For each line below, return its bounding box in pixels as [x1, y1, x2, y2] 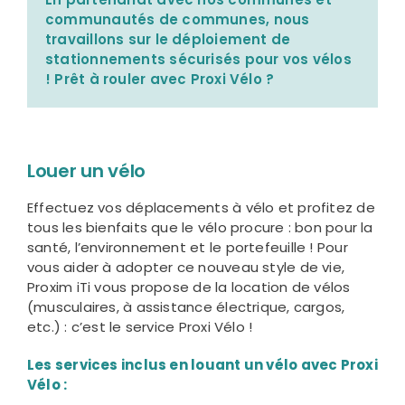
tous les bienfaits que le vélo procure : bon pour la [26, 218, 373, 238]
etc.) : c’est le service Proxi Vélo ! [26, 317, 253, 337]
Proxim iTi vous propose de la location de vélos [26, 278, 351, 297]
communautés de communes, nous [44, 10, 310, 30]
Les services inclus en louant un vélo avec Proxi [26, 355, 378, 375]
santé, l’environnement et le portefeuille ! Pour [26, 238, 348, 258]
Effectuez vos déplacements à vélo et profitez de [26, 198, 375, 218]
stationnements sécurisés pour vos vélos [44, 50, 352, 70]
